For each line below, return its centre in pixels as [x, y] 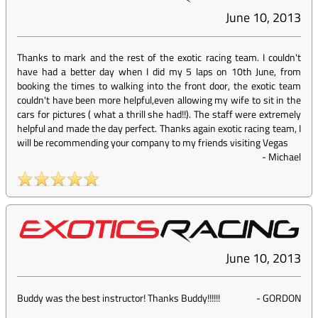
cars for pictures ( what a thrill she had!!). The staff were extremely [159, 114]
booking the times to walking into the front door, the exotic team [159, 86]
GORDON [282, 298]
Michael [285, 157]
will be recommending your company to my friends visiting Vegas [153, 143]
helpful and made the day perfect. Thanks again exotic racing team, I [159, 128]
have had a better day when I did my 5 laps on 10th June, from [159, 72]
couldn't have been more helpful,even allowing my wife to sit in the [159, 100]
